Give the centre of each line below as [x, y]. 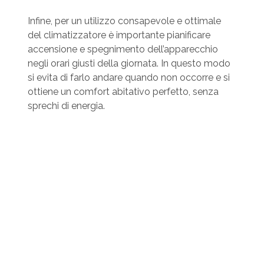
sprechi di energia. [66, 105]
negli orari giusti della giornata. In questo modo [129, 63]
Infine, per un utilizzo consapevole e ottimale [124, 21]
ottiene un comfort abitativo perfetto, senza [123, 91]
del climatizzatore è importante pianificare [119, 35]
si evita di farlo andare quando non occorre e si [128, 77]
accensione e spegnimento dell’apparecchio [123, 49]
